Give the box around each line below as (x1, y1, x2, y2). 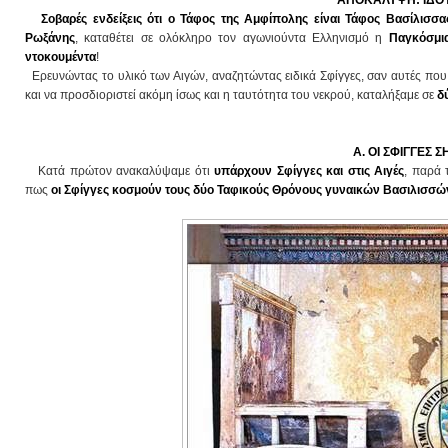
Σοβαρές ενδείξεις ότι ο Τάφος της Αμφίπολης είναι (25, 12, 346, 26)
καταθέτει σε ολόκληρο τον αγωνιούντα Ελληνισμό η (84, 31, 389, 45)
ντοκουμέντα (25, 50, 96, 64)
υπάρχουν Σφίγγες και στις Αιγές (209, 164, 405, 178)
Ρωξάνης (25, 31, 75, 45)
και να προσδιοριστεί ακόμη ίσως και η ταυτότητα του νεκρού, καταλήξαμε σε (25, 88, 437, 102)
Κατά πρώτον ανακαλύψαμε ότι (38, 164, 210, 178)
